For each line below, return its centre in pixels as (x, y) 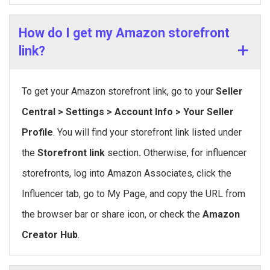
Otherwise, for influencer (195, 153)
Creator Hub (50, 235)
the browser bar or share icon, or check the (112, 215)
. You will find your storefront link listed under (147, 133)
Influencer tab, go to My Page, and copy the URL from (133, 194)
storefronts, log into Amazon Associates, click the (127, 174)
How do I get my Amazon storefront (124, 33)
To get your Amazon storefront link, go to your (119, 92)
